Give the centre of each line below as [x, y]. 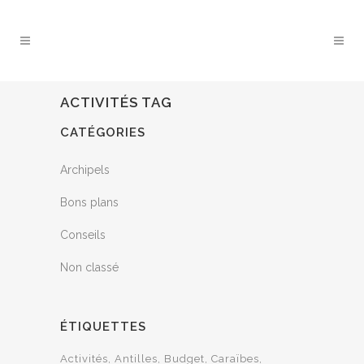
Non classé [89, 267]
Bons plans [89, 202]
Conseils [83, 235]
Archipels [85, 170]
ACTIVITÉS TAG [116, 102]
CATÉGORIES [103, 132]
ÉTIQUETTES [103, 327]
